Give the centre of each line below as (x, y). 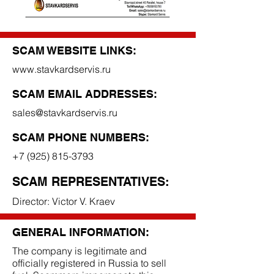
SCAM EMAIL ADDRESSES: (85, 94)
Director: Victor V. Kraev (64, 201)
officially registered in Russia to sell (89, 263)
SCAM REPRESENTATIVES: (91, 182)
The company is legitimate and (80, 251)
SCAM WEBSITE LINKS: (74, 50)
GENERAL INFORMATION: (81, 232)
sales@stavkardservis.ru (65, 113)
